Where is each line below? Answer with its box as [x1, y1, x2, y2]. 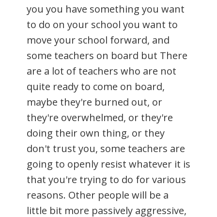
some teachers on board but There [27, 48, 187, 62]
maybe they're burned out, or [27, 95, 162, 108]
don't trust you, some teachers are [27, 141, 185, 155]
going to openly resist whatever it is [27, 157, 190, 170]
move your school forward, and [27, 33, 170, 46]
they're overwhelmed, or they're [27, 110, 173, 124]
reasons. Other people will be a [27, 188, 169, 201]
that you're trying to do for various [27, 172, 186, 186]
